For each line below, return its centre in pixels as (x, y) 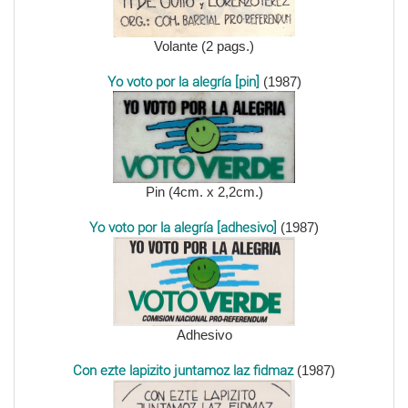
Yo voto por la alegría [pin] (183, 82)
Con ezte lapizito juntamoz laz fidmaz (183, 371)
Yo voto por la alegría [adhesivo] (183, 227)
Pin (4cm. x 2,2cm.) (204, 191)
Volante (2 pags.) (204, 46)
